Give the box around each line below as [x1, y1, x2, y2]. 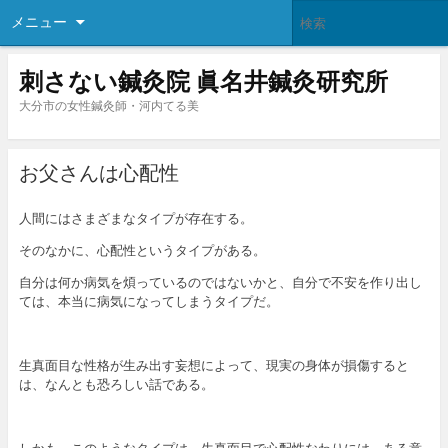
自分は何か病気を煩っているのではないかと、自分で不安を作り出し [18, 273, 422, 292]
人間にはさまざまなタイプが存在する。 [18, 209, 253, 228]
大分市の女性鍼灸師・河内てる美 [18, 96, 199, 114]
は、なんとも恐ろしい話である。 [18, 375, 214, 394]
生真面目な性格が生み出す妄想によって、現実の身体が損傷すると [18, 356, 409, 375]
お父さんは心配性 [18, 159, 179, 187]
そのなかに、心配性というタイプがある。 [18, 241, 266, 260]
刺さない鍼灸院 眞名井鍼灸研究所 [18, 63, 388, 97]
